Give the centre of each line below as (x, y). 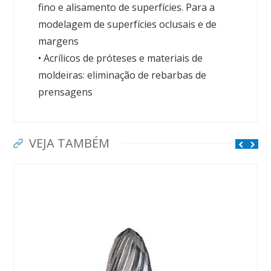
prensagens (66, 92)
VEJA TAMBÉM (68, 143)
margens (59, 41)
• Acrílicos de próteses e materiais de (121, 58)
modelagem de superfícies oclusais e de (128, 24)
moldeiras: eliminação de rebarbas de (122, 75)
